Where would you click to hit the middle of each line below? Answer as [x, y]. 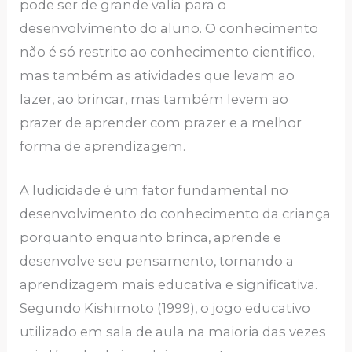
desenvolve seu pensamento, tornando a [157, 261]
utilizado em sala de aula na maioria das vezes [173, 332]
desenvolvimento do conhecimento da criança [176, 214]
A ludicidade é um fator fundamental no [154, 191]
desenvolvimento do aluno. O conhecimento [169, 28]
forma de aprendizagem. [103, 146]
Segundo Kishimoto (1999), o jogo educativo [165, 308]
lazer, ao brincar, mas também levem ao [154, 99]
